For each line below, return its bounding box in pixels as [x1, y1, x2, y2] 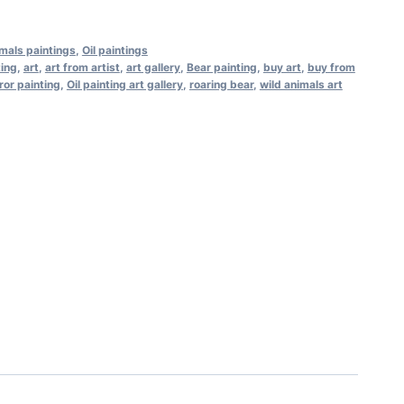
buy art [262, 60, 301, 74]
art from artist [44, 60, 120, 74]
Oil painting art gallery [66, 77, 183, 91]
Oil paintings [81, 42, 148, 57]
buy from [307, 60, 355, 74]
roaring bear [188, 77, 253, 91]
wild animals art [259, 77, 343, 91]
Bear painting [186, 60, 257, 74]
